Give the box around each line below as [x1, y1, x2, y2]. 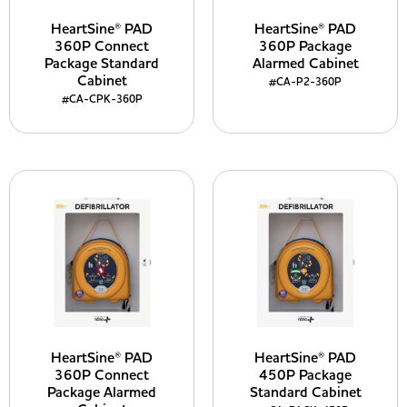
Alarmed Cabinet [252, 54, 359, 74]
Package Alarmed [47, 382, 156, 402]
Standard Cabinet [249, 382, 362, 402]
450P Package [259, 365, 352, 385]
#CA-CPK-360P [61, 92, 143, 107]
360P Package [259, 36, 352, 56]
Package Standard [45, 54, 159, 74]
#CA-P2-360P [269, 74, 342, 90]
